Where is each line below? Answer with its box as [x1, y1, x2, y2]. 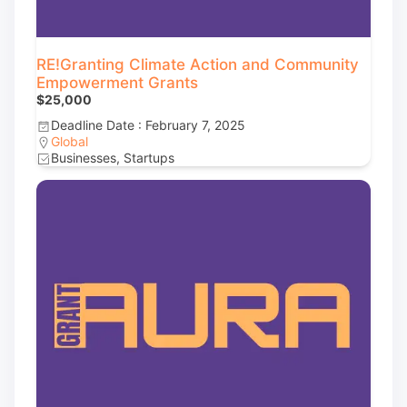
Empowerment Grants [36, 74, 198, 92]
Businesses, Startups [51, 150, 174, 165]
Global [51, 134, 88, 149]
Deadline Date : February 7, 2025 [51, 117, 245, 133]
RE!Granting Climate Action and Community [36, 55, 359, 74]
